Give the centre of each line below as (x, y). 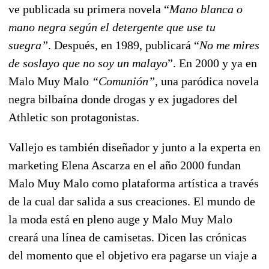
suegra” (28, 45)
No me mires (229, 45)
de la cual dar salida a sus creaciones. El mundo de (132, 201)
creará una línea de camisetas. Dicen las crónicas (128, 237)
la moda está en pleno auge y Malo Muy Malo (120, 219)
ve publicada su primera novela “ (89, 9)
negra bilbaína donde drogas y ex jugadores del (123, 99)
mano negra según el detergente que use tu (112, 27)
